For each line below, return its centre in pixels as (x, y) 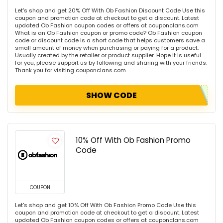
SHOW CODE (111, 96)
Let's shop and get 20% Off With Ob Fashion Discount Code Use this (110, 11)
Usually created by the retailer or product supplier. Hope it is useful (108, 56)
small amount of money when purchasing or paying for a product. (107, 48)
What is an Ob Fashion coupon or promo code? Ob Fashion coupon (109, 33)
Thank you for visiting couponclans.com (70, 70)
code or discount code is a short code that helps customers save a (110, 41)
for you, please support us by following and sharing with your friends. (111, 63)
